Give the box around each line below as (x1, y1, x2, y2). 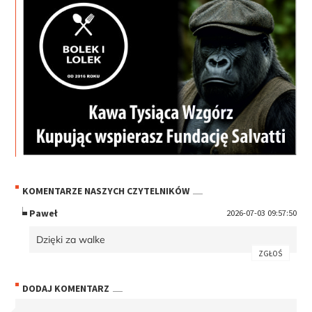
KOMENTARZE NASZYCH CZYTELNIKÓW (22, 184, 190, 197)
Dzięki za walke (36, 233, 106, 247)
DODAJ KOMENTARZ (22, 282, 110, 295)
